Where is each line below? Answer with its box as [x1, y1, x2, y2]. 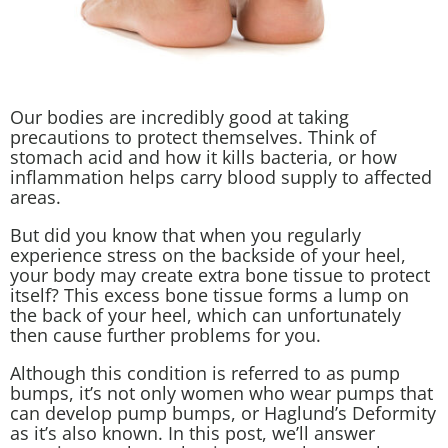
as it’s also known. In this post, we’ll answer [10, 420, 375, 445]
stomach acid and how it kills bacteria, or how [10, 144, 397, 169]
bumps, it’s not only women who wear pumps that [10, 380, 433, 405]
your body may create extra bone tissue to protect [10, 262, 430, 287]
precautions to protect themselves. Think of [10, 124, 376, 149]
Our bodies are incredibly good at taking [10, 104, 349, 129]
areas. [10, 184, 61, 209]
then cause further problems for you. [10, 322, 321, 347]
